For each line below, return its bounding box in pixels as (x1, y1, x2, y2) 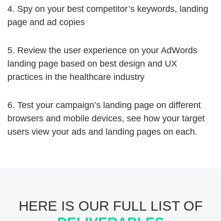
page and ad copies (7, 17, 85, 27)
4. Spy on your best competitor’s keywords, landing (7, 4, 208, 14)
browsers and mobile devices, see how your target (7, 113, 205, 123)
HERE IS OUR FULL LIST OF (18, 198, 203, 214)
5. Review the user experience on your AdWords (7, 45, 197, 55)
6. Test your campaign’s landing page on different (7, 100, 201, 110)
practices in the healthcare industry (7, 72, 145, 82)
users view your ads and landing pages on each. (7, 127, 197, 137)
